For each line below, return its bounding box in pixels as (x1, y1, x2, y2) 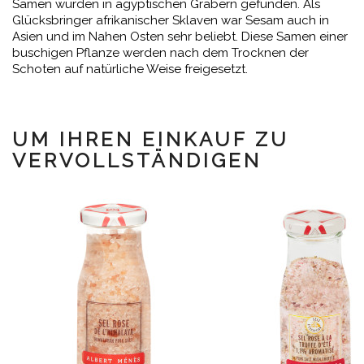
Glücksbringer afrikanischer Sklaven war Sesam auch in (12, 13, 329, 28)
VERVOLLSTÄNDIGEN (12, 149, 262, 172)
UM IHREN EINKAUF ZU (12, 128, 289, 151)
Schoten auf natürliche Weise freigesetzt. (12, 62, 248, 76)
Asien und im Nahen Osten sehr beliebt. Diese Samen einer (12, 29, 348, 44)
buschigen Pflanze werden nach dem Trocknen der (12, 45, 309, 60)
